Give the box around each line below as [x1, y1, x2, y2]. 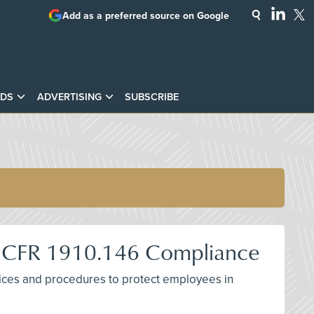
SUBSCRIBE [124, 90, 179, 103]
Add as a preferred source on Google [62, 9, 229, 22]
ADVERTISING [36, 90, 102, 103]
